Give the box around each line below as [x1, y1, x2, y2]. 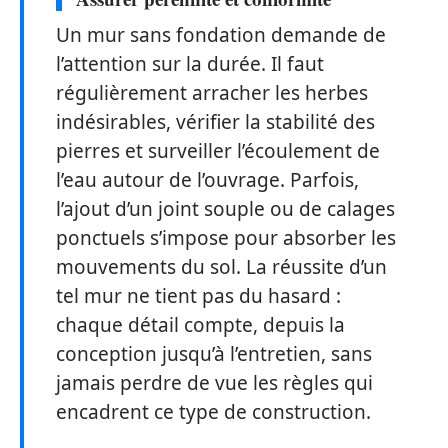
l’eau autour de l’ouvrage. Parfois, [56, 166, 359, 193]
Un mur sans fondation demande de [56, 21, 386, 48]
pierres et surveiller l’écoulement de [56, 137, 380, 164]
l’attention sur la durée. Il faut [56, 50, 324, 77]
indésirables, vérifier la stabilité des [56, 108, 375, 135]
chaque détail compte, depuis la [56, 311, 345, 338]
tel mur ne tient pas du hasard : [56, 282, 341, 309]
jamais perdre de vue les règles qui [56, 369, 373, 396]
